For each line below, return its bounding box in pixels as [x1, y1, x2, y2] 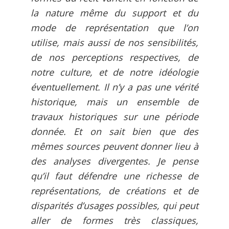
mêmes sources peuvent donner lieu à [31, 140, 198, 153]
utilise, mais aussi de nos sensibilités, [31, 36, 198, 49]
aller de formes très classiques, [31, 214, 198, 227]
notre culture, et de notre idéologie [31, 66, 198, 79]
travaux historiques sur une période [31, 110, 198, 123]
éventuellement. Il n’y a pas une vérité [31, 81, 198, 94]
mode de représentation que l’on [31, 21, 198, 34]
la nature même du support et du [31, 7, 198, 19]
